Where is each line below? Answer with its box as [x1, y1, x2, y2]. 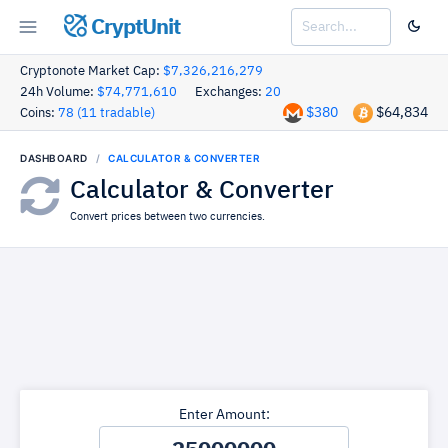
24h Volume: [20, 86, 97, 99]
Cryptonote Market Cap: [20, 65, 163, 78]
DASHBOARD [20, 152, 88, 164]
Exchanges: [195, 86, 265, 99]
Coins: [20, 107, 58, 120]
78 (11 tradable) [58, 107, 155, 120]
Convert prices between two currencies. [70, 211, 265, 222]
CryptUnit [86, 16, 180, 39]
